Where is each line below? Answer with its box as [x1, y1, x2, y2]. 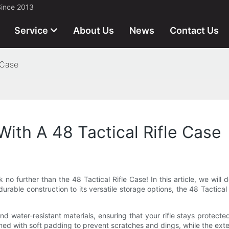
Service [14, 25, 48, 36]
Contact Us [170, 25, 219, 36]
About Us [73, 25, 114, 36]
